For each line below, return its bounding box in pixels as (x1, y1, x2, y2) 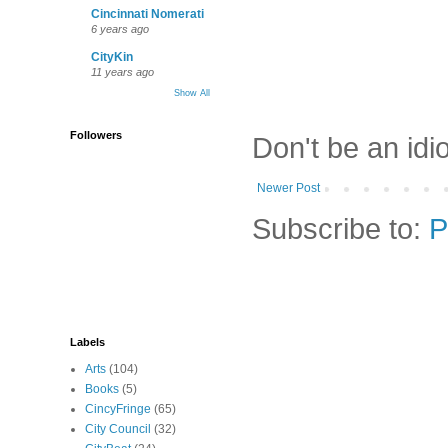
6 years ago (91, 23, 149, 35)
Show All (174, 88, 210, 98)
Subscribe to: (252, 211, 429, 245)
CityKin (91, 50, 133, 64)
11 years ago (91, 66, 154, 78)
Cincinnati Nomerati (91, 7, 204, 21)
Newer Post (257, 180, 320, 195)
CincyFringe (85, 402, 151, 416)
